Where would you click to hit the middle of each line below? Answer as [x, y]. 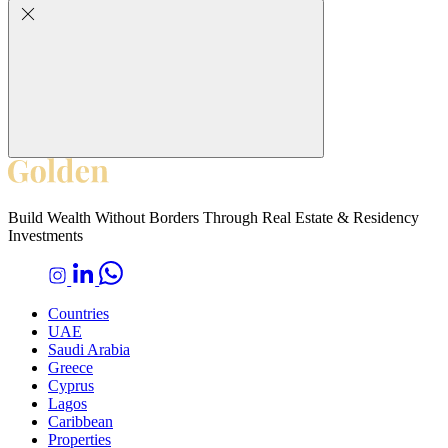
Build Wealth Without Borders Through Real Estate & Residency [213, 218]
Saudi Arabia [89, 350]
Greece [70, 368]
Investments [45, 236]
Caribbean [80, 422]
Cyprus [71, 386]
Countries [78, 314]
